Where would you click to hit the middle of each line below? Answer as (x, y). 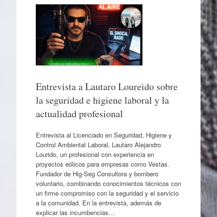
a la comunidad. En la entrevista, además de (98, 202)
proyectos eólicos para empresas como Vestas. (102, 164)
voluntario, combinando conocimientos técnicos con (108, 183)
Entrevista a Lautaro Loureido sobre (107, 86)
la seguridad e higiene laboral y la (102, 100)
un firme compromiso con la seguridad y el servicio (107, 193)
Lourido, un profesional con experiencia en (95, 154)
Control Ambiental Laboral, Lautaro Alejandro (98, 144)
